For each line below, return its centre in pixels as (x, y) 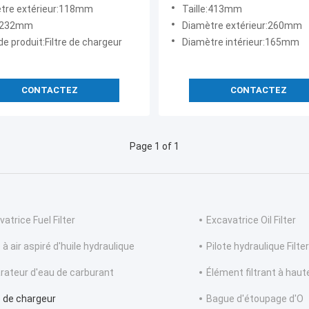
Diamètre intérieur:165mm (241, 42)
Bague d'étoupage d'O (255, 299)
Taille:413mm (212, 9)
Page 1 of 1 (154, 147)
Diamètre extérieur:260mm (242, 26)
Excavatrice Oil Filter (251, 220)
